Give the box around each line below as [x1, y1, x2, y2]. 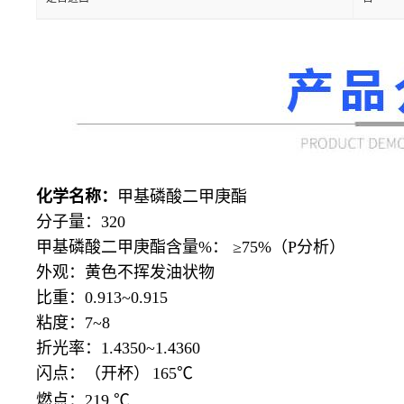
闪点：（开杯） [36, 364, 150, 383]
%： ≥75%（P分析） [198, 238, 345, 257]
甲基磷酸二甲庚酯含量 [36, 238, 198, 257]
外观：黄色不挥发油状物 [36, 263, 215, 282]
